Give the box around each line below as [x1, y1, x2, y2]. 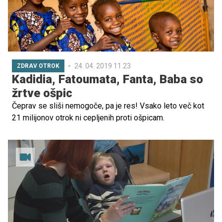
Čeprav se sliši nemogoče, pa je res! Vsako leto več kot [12, 101, 204, 111]
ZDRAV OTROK [17, 62, 59, 70]
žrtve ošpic [12, 86, 72, 101]
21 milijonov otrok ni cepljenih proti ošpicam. [12, 113, 165, 123]
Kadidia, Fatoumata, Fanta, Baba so [12, 72, 203, 87]
